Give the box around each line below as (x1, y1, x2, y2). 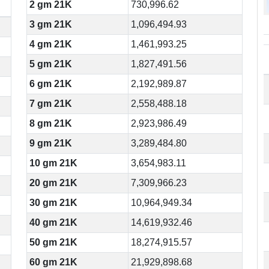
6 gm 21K (29, 79, 73, 89)
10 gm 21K (29, 158, 78, 168)
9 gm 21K (29, 138, 73, 148)
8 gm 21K (29, 118, 73, 128)
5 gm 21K (29, 59, 73, 69)
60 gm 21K (29, 257, 78, 267)
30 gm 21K (29, 198, 78, 208)
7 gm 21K (29, 98, 73, 109)
